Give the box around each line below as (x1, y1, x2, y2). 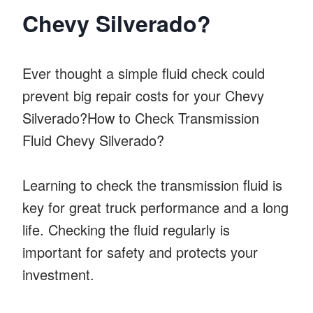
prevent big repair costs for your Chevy (22, 85, 264, 105)
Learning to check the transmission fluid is (22, 174, 282, 195)
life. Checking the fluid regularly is (22, 219, 230, 240)
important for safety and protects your (22, 241, 258, 262)
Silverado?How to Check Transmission (22, 107, 259, 128)
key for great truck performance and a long (22, 196, 289, 217)
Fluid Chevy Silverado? (22, 129, 164, 150)
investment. (22, 263, 94, 284)
